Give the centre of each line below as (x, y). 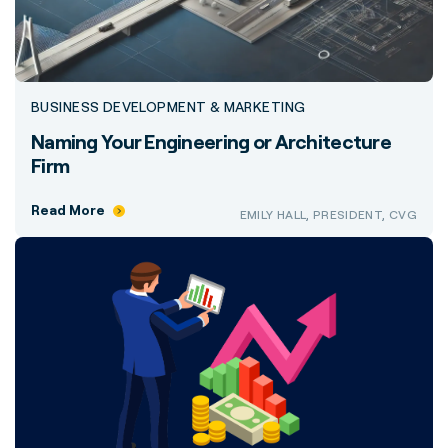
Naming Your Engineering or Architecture (211, 141)
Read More (68, 209)
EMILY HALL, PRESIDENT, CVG (328, 214)
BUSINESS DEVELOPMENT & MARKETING (168, 106)
